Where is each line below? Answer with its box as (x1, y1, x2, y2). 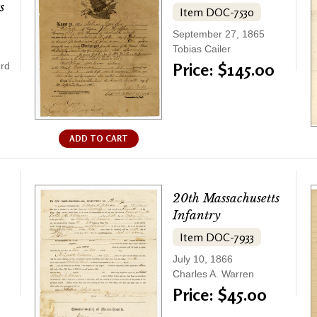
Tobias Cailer (173, 43, 231, 55)
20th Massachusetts (173, 190, 279, 206)
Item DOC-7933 (180, 229, 254, 244)
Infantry (173, 207, 221, 223)
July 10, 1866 (173, 253, 233, 265)
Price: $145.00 (173, 59, 275, 81)
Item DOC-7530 (180, 5, 254, 20)
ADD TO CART (69, 133, 128, 144)
